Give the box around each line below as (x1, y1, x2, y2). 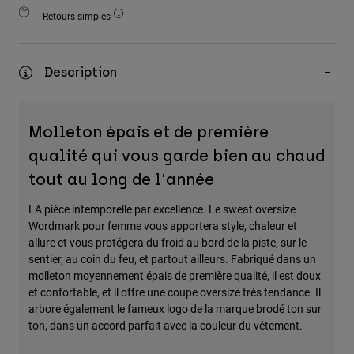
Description (44, 65, 117, 81)
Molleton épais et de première (28, 122, 269, 142)
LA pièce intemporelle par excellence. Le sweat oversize (28, 201, 296, 217)
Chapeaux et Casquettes (19, 89, 142, 103)
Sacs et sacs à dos (19, 65, 116, 78)
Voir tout (19, 114, 63, 127)
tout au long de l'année (28, 170, 214, 190)
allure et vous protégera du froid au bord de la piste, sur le (28, 235, 307, 250)
